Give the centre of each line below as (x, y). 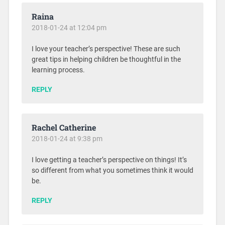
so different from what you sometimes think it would (112, 171)
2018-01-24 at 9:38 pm (67, 139)
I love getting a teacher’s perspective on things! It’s (109, 160)
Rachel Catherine (64, 128)
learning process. (58, 70)
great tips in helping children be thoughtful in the (106, 60)
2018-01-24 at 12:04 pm (69, 28)
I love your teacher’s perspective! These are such (106, 49)
